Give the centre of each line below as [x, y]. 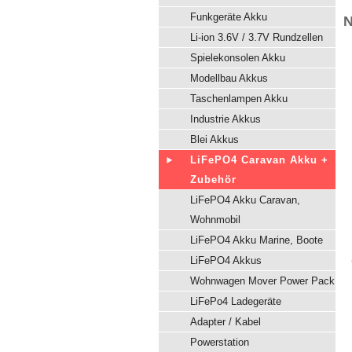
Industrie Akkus [225, 119]
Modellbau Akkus [229, 78]
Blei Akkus [214, 139]
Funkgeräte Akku [229, 17]
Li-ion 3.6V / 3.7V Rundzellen [257, 37]
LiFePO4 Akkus [226, 260]
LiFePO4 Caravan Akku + [259, 160]
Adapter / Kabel [225, 322]
